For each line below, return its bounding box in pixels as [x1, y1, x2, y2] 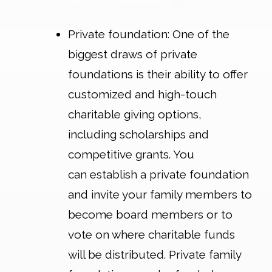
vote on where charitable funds [68, 227, 235, 241]
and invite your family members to [68, 187, 252, 201]
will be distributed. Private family [68, 247, 241, 261]
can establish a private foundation [68, 167, 249, 181]
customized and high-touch [68, 87, 217, 101]
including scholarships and [68, 127, 209, 141]
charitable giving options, [68, 107, 202, 121]
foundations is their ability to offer [68, 67, 248, 81]
